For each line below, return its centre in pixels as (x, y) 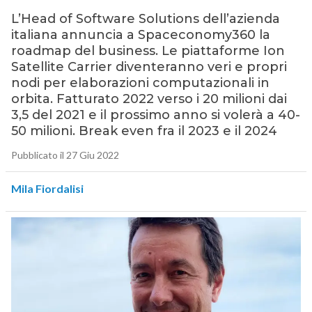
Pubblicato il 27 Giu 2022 (65, 155)
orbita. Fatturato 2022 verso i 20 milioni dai (149, 99)
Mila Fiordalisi (47, 189)
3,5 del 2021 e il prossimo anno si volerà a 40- (155, 115)
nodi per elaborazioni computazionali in (140, 83)
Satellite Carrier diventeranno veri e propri (149, 67)
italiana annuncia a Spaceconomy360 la (140, 35)
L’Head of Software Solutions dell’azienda (145, 19)
